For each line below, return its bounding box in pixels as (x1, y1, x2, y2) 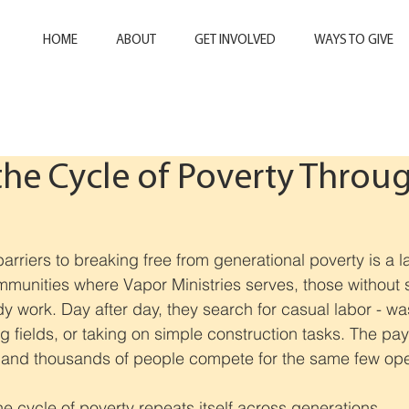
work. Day (17, 299, 95, 320)
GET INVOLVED (194, 34, 276, 47)
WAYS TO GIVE (314, 34, 393, 47)
